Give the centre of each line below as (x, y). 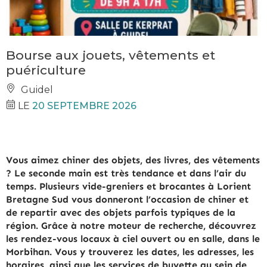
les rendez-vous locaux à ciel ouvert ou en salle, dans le (133, 238)
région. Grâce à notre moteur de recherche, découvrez (131, 225)
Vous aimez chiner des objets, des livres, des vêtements (133, 160)
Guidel (36, 90)
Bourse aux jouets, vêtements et (111, 55)
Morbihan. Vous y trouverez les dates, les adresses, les (130, 252)
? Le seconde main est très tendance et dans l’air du (126, 173)
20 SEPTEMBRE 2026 (84, 106)
